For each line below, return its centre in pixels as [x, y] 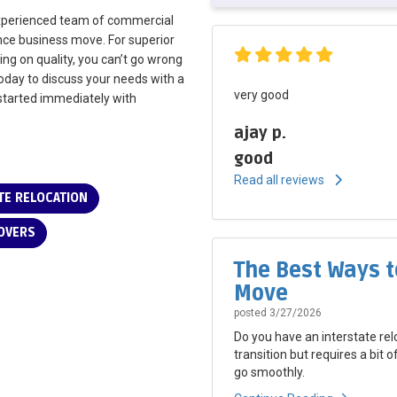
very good [261, 94]
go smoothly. [269, 372]
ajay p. [260, 132]
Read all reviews [280, 179]
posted [252, 312]
